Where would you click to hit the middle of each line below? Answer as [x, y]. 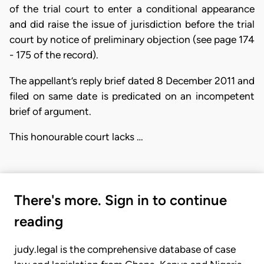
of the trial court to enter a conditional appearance [132, 9]
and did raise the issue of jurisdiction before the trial [132, 24]
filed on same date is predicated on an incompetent [132, 96]
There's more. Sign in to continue [121, 200]
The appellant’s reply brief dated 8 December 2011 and [132, 80]
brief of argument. [50, 111]
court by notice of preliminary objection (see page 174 [132, 40]
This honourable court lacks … [76, 136]
